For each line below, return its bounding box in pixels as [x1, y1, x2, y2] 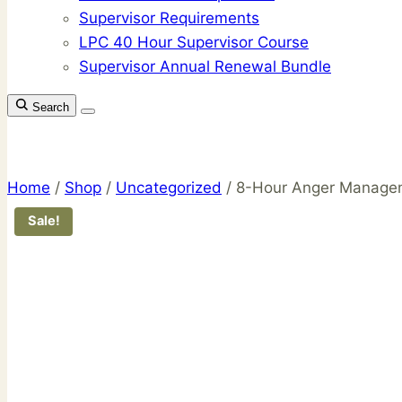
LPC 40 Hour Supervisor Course [79, 33, 309, 51]
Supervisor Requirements [79, 9, 259, 27]
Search [32, 100, 69, 114]
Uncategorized [116, 179, 222, 197]
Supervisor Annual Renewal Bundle [79, 57, 331, 75]
